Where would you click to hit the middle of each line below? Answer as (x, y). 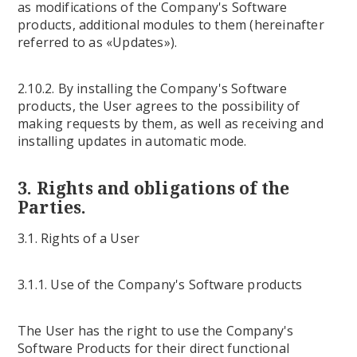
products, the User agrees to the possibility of (159, 106)
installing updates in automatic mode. (132, 141)
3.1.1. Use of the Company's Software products (160, 284)
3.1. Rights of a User (79, 238)
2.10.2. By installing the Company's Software (152, 88)
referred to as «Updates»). (98, 42)
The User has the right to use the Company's (156, 331)
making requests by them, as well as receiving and (171, 124)
